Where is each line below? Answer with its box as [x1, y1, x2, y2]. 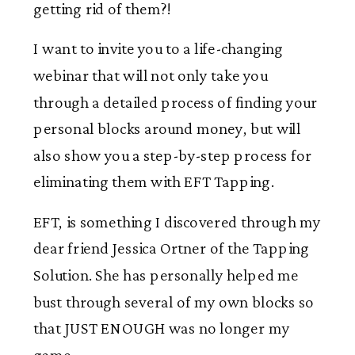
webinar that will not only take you [33, 66, 268, 85]
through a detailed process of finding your [33, 93, 318, 111]
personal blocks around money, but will [33, 120, 301, 138]
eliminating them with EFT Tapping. [33, 173, 274, 191]
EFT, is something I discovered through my [33, 212, 321, 231]
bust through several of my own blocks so [33, 292, 315, 311]
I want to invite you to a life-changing [33, 40, 283, 58]
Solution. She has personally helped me [33, 265, 299, 284]
